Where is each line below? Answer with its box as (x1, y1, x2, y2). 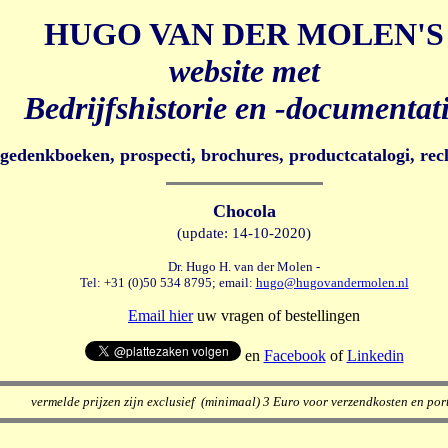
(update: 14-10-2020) (177, 225, 311, 241)
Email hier (128, 307, 193, 324)
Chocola (212, 201, 276, 221)
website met (168, 53, 320, 89)
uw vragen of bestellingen (193, 307, 360, 324)
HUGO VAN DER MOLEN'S (44, 16, 444, 52)
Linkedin (346, 347, 404, 364)
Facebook (263, 347, 326, 364)
